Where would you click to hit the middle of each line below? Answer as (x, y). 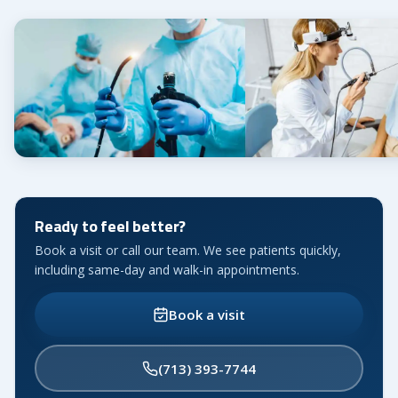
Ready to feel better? (111, 227)
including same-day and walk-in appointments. (167, 270)
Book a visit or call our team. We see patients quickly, (188, 251)
